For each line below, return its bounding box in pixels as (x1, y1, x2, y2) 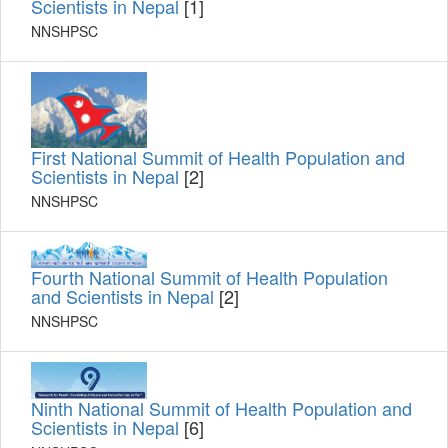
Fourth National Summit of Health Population (31, 264, 388, 291)
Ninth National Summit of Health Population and (31, 394, 412, 421)
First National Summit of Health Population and (31, 144, 405, 171)
